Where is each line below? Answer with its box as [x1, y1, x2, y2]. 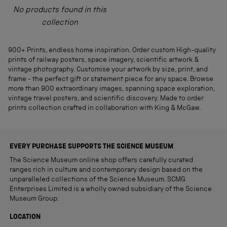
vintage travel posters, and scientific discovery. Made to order [8, 95, 204, 102]
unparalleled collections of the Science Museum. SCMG [10, 176, 185, 183]
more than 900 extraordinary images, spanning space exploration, [8, 86, 215, 93]
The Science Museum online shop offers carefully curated [10, 157, 193, 164]
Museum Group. [10, 196, 59, 203]
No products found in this [13, 7, 106, 15]
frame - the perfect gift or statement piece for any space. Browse [8, 76, 213, 83]
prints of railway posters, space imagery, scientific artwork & [8, 57, 199, 64]
